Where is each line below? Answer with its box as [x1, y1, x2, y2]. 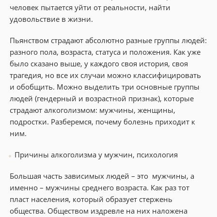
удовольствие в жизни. [10, 14, 93, 24]
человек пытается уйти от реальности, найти [10, 2, 170, 12]
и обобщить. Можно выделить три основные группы [10, 81, 200, 92]
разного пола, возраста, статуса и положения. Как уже [10, 46, 201, 57]
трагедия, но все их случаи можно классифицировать [10, 70, 201, 80]
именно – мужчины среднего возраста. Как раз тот [10, 182, 189, 192]
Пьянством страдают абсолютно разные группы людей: [10, 35, 207, 45]
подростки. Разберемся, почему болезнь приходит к [10, 116, 195, 126]
